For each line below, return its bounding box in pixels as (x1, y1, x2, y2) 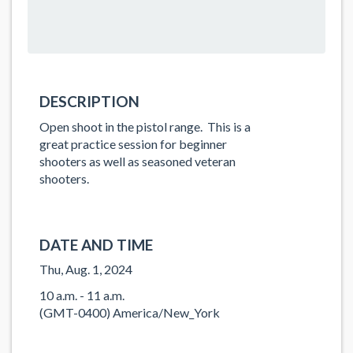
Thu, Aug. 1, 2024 (39, 262, 132, 277)
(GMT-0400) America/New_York (39, 304, 220, 320)
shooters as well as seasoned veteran (39, 153, 236, 169)
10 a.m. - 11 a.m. (39, 287, 124, 303)
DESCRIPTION (39, 92, 139, 110)
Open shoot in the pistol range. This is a (39, 118, 251, 134)
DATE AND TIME (39, 235, 153, 254)
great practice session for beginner (39, 136, 227, 151)
